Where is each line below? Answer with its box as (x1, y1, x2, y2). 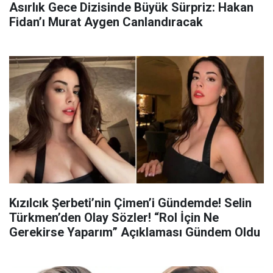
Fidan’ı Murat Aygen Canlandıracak (9, 15, 203, 29)
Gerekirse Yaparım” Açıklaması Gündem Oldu (9, 225, 260, 239)
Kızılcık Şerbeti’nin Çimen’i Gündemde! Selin (9, 196, 252, 210)
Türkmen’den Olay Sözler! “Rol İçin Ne (9, 210, 219, 225)
